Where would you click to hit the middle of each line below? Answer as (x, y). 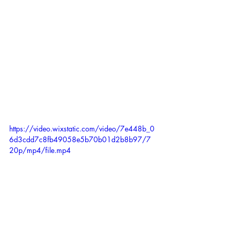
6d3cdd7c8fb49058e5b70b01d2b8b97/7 (80, 139)
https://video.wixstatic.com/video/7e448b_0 (82, 128)
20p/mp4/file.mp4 (40, 150)
